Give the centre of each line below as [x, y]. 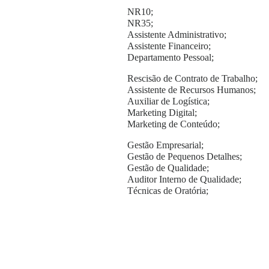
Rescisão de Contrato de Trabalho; [192, 78]
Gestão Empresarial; [167, 145]
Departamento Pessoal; [172, 57]
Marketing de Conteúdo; [175, 124]
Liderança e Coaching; [171, 211]
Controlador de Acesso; [173, 234]
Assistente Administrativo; [177, 34]
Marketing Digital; [162, 112]
